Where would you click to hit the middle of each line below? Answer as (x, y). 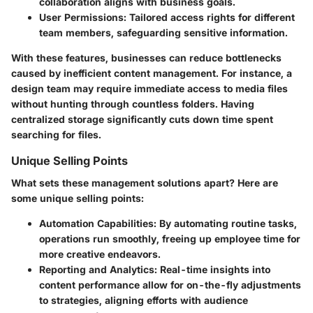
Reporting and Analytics (97, 270)
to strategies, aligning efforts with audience (144, 300)
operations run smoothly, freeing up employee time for (170, 239)
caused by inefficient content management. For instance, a (152, 73)
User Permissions (81, 17)
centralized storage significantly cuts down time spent (142, 119)
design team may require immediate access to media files (150, 89)
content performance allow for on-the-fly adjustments (170, 285)
